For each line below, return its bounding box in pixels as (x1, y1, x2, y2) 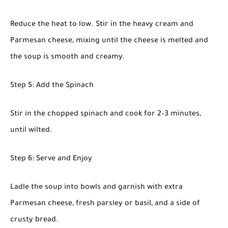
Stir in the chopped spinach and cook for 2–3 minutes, (10, 110, 201, 119)
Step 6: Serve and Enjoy (10, 155, 92, 163)
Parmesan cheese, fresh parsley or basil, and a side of (10, 199, 200, 208)
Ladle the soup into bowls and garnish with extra (10, 183, 183, 192)
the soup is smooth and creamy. (10, 53, 125, 62)
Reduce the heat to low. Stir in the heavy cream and (10, 20, 193, 29)
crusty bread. (10, 216, 59, 224)
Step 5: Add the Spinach (10, 81, 94, 90)
